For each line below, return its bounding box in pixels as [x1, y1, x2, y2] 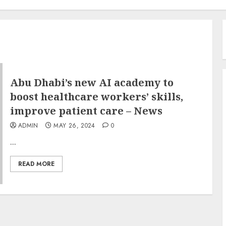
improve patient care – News [10, 103, 162, 118]
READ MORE [18, 159, 54, 168]
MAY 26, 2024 [53, 121, 95, 130]
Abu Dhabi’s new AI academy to [10, 75, 174, 89]
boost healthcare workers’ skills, [10, 89, 183, 103]
